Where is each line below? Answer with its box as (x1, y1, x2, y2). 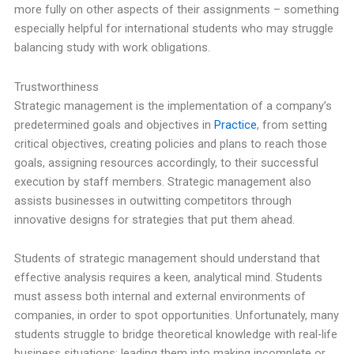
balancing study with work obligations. (13, 40, 210, 55)
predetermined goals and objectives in (13, 117, 214, 132)
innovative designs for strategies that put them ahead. (13, 212, 295, 227)
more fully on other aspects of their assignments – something (13, 2, 339, 17)
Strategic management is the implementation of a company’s (13, 98, 332, 113)
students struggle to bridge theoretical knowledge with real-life (13, 327, 337, 342)
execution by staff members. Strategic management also (13, 174, 311, 189)
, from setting (256, 117, 327, 132)
